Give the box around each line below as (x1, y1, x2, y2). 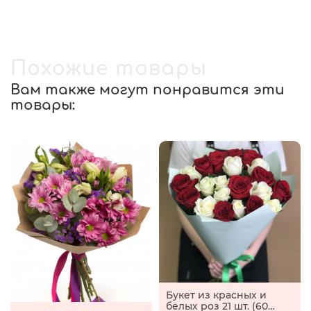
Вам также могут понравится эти (10, 82, 285, 98)
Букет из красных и (166, 289, 267, 301)
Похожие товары (10, 58, 208, 80)
